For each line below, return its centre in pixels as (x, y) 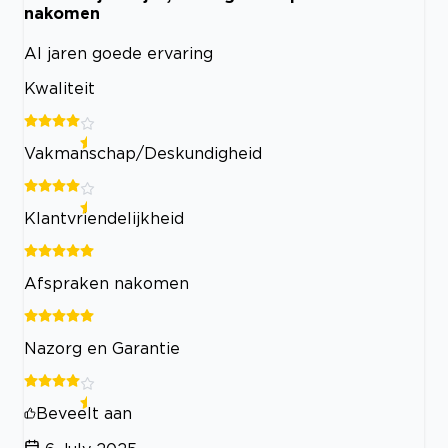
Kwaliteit (59, 87)
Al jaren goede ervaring (118, 52)
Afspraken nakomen (106, 282)
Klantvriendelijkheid (104, 217)
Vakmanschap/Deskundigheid (143, 152)
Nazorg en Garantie (102, 347)
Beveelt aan (84, 412)
